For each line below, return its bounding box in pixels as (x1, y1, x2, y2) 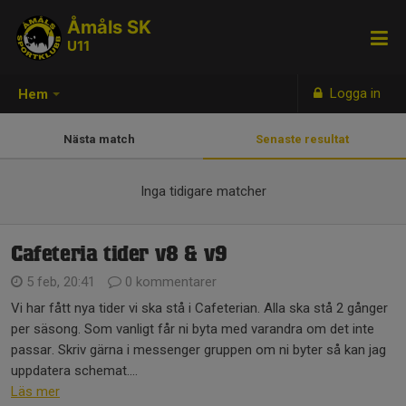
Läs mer (11, 383, 60, 400)
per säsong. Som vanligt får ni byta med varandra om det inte (11, 321, 374, 337)
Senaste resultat (255, 132, 354, 146)
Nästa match (63, 132, 140, 146)
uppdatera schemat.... (11, 362, 138, 379)
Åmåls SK (67, 16, 151, 38)
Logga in (326, 85, 382, 101)
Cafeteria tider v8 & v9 (11, 246, 227, 264)
